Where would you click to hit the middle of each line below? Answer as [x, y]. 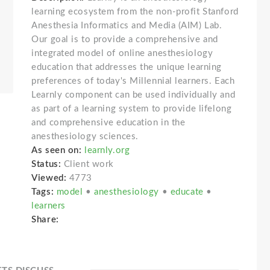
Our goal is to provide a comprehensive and [125, 39]
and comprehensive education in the [108, 123]
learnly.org [107, 150]
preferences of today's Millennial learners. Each [133, 81]
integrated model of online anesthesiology [122, 53]
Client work [89, 164]
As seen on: [57, 150]
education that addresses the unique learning [127, 67]
